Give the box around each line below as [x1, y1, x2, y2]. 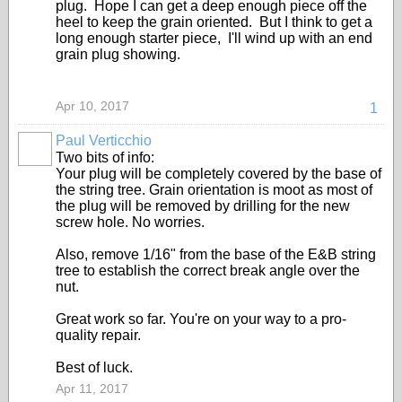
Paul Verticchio [56, 133, 152, 148]
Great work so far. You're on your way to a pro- [56, 311, 346, 327]
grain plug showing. [56, 47, 180, 62]
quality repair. [56, 328, 141, 343]
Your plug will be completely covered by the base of [56, 166, 381, 181]
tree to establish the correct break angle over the [56, 263, 360, 278]
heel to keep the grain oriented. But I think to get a [56, 14, 372, 30]
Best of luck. [56, 360, 133, 375]
